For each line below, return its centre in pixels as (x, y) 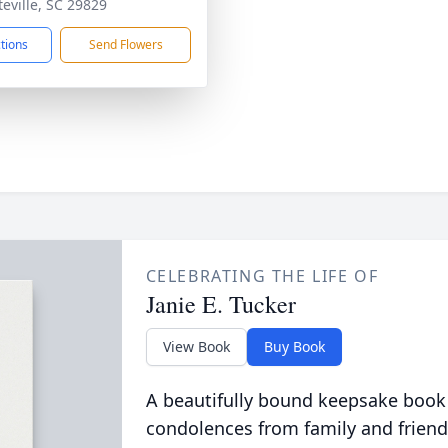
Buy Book (294, 346)
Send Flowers (125, 44)
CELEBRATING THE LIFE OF (262, 276)
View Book (196, 346)
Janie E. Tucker (220, 304)
